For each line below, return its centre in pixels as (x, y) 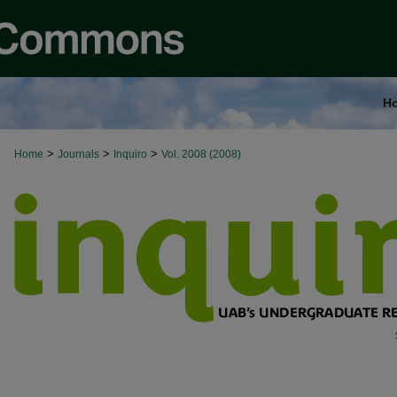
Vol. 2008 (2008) (201, 154)
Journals (78, 154)
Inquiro (130, 154)
